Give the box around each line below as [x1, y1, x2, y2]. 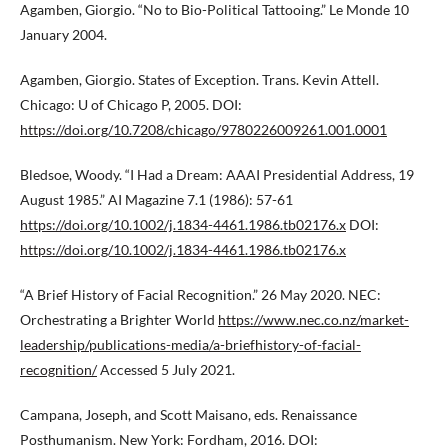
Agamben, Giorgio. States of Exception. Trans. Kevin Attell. [20, 71, 379, 88]
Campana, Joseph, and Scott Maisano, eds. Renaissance [20, 406, 357, 423]
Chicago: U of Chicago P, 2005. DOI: [20, 96, 242, 113]
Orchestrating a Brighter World [20, 311, 218, 328]
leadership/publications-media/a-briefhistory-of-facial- [20, 336, 361, 353]
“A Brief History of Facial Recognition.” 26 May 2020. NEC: [20, 286, 381, 303]
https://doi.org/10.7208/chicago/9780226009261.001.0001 [20, 121, 387, 138]
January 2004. [20, 26, 107, 43]
